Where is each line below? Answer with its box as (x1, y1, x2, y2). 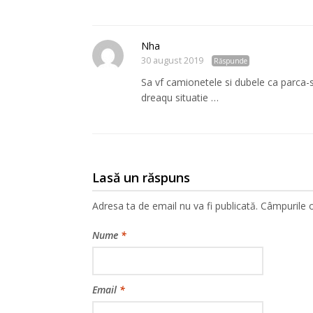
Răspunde (214, 55, 247, 66)
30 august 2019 (141, 54, 203, 66)
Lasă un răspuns (92, 168, 190, 186)
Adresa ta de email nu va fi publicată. (92, 198, 258, 212)
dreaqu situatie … (141, 90, 219, 104)
